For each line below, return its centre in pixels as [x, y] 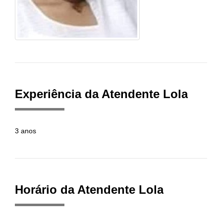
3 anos [26, 131]
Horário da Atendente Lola [89, 190]
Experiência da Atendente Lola [101, 94]
